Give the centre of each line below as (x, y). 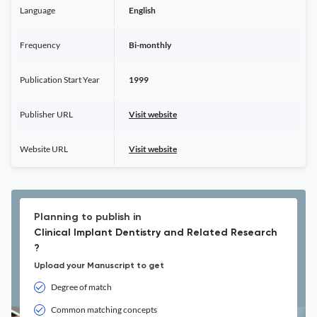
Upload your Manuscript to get (99, 266)
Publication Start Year (60, 80)
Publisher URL (46, 114)
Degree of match (81, 287)
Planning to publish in (88, 217)
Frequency (40, 45)
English (142, 10)
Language (38, 10)
